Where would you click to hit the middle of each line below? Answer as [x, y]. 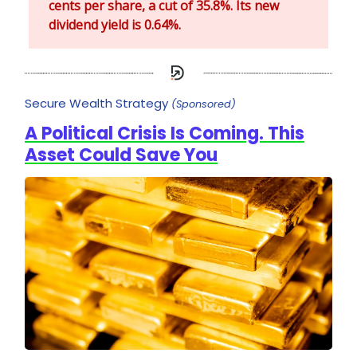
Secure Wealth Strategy [98, 104]
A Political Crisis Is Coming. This [165, 134]
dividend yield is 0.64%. [115, 25]
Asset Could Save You [121, 155]
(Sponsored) [204, 104]
